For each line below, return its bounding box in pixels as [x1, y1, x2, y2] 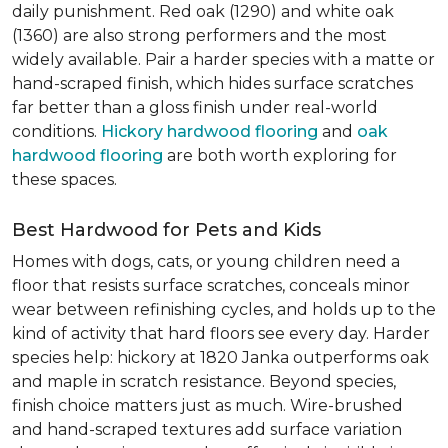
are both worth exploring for [163, 146, 397, 165]
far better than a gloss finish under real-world [12, 98, 378, 117]
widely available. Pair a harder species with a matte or [12, 50, 435, 69]
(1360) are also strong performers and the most [12, 26, 387, 45]
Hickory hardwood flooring [101, 122, 318, 141]
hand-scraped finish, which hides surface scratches [12, 74, 413, 93]
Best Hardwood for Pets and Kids [12, 219, 321, 241]
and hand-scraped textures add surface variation [12, 420, 402, 439]
